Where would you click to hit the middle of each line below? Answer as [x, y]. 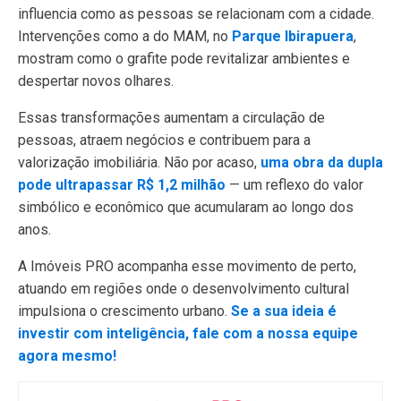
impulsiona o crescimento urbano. [123, 311]
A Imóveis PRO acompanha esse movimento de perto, [187, 266]
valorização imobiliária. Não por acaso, [139, 162]
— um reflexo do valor [296, 185]
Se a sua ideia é [284, 311]
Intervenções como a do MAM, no [125, 36]
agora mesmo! [67, 356]
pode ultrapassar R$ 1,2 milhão [124, 185]
